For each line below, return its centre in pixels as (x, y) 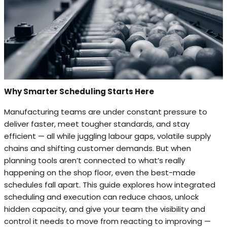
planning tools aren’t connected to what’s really (94, 160)
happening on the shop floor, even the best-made (100, 172)
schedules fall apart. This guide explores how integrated (110, 184)
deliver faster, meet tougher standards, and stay (97, 124)
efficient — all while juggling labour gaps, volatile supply (107, 136)
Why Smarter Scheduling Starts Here (79, 91)
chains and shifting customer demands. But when (98, 148)
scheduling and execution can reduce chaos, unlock (101, 197)
